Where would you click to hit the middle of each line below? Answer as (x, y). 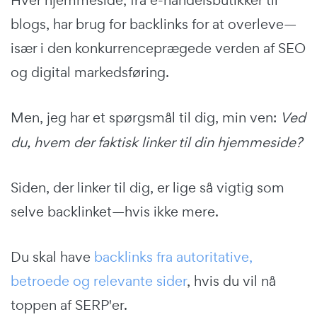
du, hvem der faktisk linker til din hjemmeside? (156, 142)
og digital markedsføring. (90, 72)
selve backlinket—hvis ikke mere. (115, 211)
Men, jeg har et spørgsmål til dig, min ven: (144, 117)
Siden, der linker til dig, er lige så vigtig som (148, 187)
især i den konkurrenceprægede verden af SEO (158, 48)
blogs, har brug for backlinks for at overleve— (154, 24)
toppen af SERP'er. (69, 305)
